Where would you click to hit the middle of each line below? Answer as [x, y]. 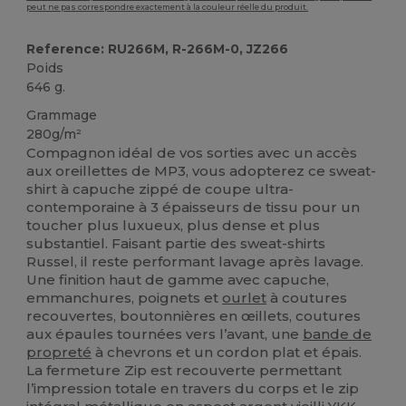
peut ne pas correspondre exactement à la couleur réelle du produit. [168, 7]
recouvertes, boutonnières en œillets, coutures [194, 315]
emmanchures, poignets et [125, 297]
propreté [59, 352]
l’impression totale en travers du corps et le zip [193, 388]
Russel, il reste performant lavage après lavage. [195, 261]
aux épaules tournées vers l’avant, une [165, 333]
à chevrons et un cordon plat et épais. [227, 352]
